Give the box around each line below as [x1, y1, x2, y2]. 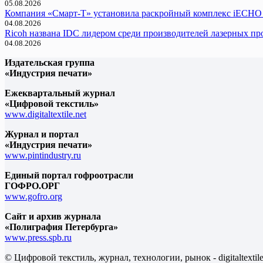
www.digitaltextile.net [5, 109, 86, 119]
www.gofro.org [5, 191, 62, 201]
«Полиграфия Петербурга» [5, 221, 118, 232]
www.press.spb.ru [5, 232, 72, 242]
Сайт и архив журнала [5, 211, 101, 221]
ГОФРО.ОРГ [5, 180, 60, 191]
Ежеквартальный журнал [5, 87, 115, 98]
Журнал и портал [5, 129, 79, 139]
